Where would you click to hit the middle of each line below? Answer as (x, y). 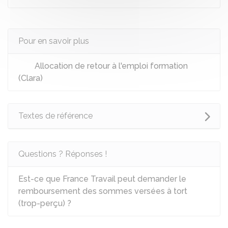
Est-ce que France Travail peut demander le (102, 179)
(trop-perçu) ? (45, 203)
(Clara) (31, 78)
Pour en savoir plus (54, 41)
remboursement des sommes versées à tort (103, 191)
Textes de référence (55, 116)
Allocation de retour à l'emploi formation (110, 66)
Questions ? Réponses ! (63, 154)
